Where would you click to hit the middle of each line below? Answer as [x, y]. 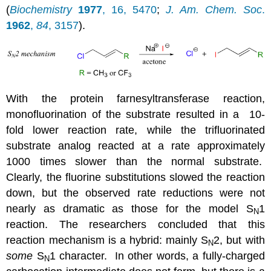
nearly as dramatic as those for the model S [130, 208]
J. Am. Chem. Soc [214, 10]
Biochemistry [41, 10]
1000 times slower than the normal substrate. [135, 161]
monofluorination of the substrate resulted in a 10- [135, 114]
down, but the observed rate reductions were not [135, 193]
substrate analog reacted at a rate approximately [135, 145]
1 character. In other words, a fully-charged [157, 256]
